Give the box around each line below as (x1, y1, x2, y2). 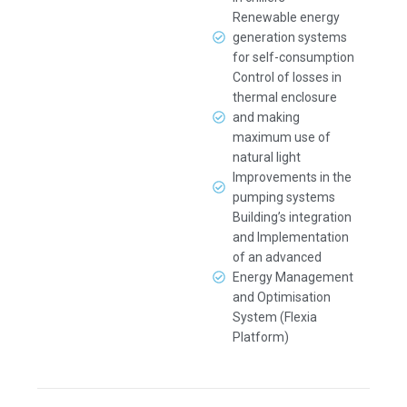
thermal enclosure (233, 90, 338, 104)
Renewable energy (233, 10, 341, 25)
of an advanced (233, 250, 323, 264)
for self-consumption (233, 50, 355, 65)
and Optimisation (233, 290, 332, 304)
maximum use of (233, 130, 332, 144)
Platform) (233, 330, 290, 344)
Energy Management (233, 270, 354, 284)
